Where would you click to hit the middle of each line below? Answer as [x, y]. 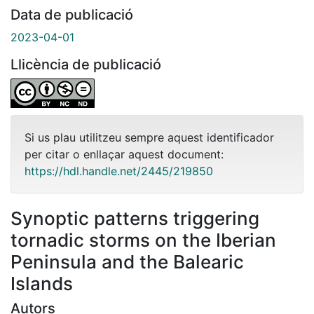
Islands [42, 283]
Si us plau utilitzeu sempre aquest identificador [149, 137]
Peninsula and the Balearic [127, 261]
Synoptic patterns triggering [135, 218]
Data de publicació [72, 14]
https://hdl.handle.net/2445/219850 [119, 171]
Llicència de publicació [86, 64]
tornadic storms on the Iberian [143, 240]
